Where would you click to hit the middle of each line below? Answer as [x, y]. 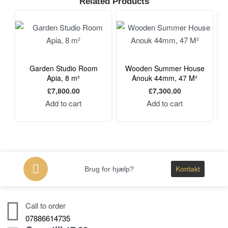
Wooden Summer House [165, 68]
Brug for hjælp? [109, 169]
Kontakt [188, 169]
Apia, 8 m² [63, 78]
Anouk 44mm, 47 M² [165, 78]
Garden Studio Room [63, 68]
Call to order [46, 205]
